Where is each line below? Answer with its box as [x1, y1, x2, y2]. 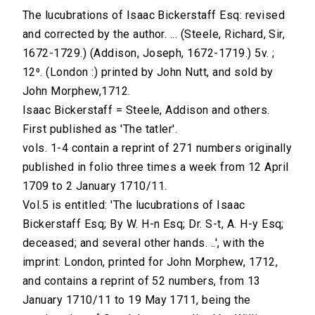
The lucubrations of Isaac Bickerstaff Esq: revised [22, 8, 285, 22]
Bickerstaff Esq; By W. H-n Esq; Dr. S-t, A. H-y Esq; [22, 217, 284, 231]
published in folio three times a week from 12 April [22, 160, 289, 174]
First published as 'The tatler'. [22, 122, 178, 136]
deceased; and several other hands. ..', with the [22, 236, 265, 250]
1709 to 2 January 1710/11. [22, 179, 167, 193]
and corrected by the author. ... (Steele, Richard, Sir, [22, 27, 285, 41]
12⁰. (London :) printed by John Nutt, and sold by [22, 65, 274, 79]
